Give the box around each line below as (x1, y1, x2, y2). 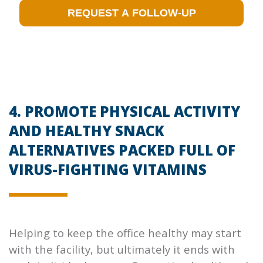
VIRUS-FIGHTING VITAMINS (9, 159, 207, 179)
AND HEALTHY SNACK (9, 120, 164, 140)
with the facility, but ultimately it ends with (9, 241, 235, 257)
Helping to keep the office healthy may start (9, 225, 241, 240)
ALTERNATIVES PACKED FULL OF (9, 140, 235, 160)
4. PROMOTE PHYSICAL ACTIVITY (9, 101, 240, 121)
